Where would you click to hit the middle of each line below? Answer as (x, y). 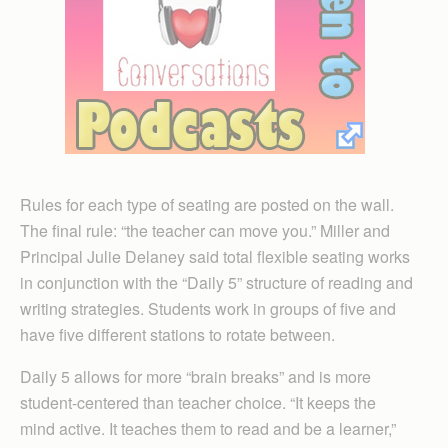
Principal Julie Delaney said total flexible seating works (215, 256)
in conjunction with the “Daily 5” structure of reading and (216, 282)
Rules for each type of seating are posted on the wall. (207, 204)
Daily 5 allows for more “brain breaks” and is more (195, 376)
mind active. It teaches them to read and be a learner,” (208, 428)
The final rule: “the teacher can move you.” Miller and (205, 230)
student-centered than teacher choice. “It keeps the (198, 402)
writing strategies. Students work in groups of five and (208, 308)
